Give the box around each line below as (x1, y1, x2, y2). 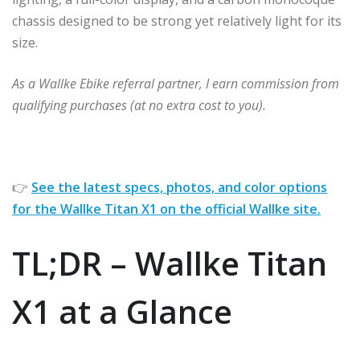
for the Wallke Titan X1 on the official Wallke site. (12, 199, 321, 218)
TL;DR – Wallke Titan (12, 240, 327, 285)
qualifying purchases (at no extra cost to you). (12, 96, 266, 114)
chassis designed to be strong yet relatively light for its (12, 11, 342, 30)
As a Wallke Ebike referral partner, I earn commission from (12, 74, 339, 92)
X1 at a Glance (12, 288, 232, 333)
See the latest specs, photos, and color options (31, 178, 327, 196)
